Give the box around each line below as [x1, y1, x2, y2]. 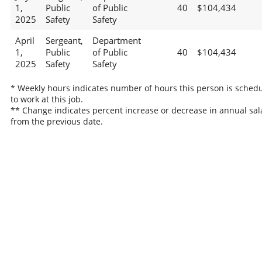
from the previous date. [10, 115, 103, 127]
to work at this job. [10, 93, 83, 105]
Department [92, 35, 141, 47]
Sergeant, [45, 35, 83, 47]
